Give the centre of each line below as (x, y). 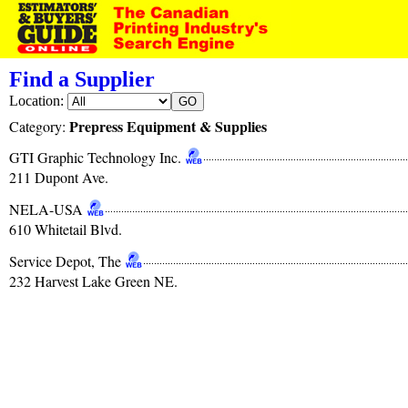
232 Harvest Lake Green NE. (93, 281)
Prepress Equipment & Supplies (168, 126)
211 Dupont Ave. (59, 177)
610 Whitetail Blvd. (66, 229)
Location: (38, 101)
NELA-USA (46, 209)
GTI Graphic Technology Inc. (95, 157)
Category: (39, 126)
